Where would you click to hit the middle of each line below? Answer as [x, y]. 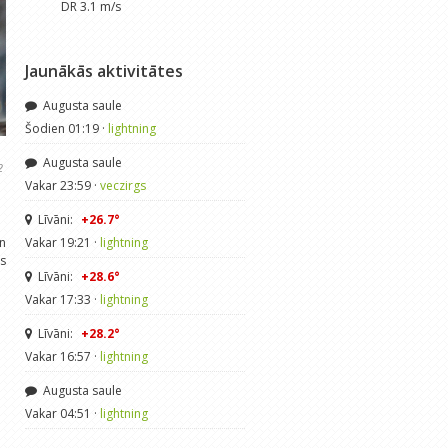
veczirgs [122, 185]
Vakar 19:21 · [62, 242]
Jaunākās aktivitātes [103, 70]
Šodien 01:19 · [66, 128]
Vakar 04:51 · [62, 413]
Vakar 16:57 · [62, 356]
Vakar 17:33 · [62, 299]
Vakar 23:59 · [62, 185]
